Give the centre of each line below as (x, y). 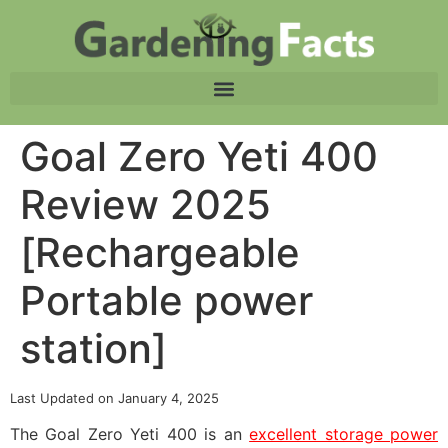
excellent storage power (344, 434)
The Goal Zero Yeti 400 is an (130, 434)
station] (93, 348)
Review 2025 (145, 204)
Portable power (166, 300)
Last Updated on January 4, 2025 (114, 398)
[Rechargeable (160, 252)
